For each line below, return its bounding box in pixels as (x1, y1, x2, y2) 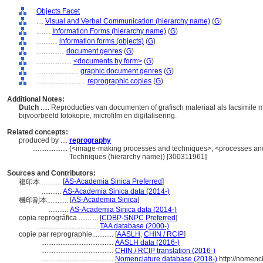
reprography (69, 136, 111, 144)
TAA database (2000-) (100, 222, 169, 230)
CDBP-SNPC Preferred (102, 214, 176, 222)
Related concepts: (7, 128, 68, 136)
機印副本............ (19, 196, 70, 204)
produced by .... (19, 136, 69, 144)
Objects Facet (36, 7, 80, 15)
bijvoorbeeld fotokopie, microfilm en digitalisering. (19, 112, 178, 120)
